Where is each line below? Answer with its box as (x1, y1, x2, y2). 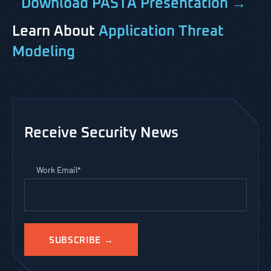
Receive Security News (24, 126, 178, 140)
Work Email (36, 165, 77, 175)
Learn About (12, 24, 99, 39)
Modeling (12, 45, 75, 59)
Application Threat (99, 24, 224, 39)
